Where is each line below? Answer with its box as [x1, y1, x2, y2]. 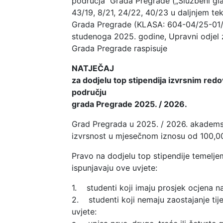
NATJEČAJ [72, 63, 114, 73]
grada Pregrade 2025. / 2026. [72, 99, 187, 109]
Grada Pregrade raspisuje [72, 43, 170, 53]
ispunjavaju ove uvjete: [72, 162, 157, 173]
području [72, 87, 109, 97]
